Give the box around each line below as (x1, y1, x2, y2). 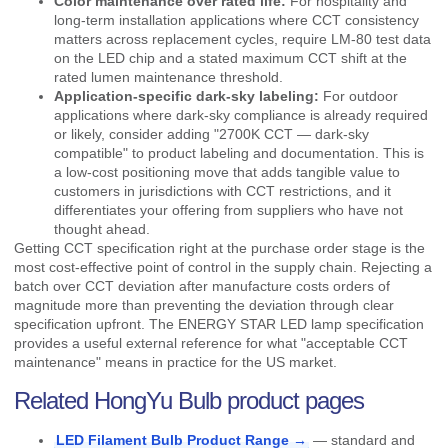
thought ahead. (54, 221, 150, 238)
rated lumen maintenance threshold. (54, 69, 283, 86)
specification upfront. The (14, 316, 178, 333)
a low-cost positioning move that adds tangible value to (54, 164, 400, 181)
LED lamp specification (276, 316, 424, 333)
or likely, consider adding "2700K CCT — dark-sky (54, 126, 369, 143)
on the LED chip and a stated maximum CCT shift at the (54, 50, 407, 67)
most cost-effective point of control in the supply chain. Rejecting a (14, 259, 432, 276)
